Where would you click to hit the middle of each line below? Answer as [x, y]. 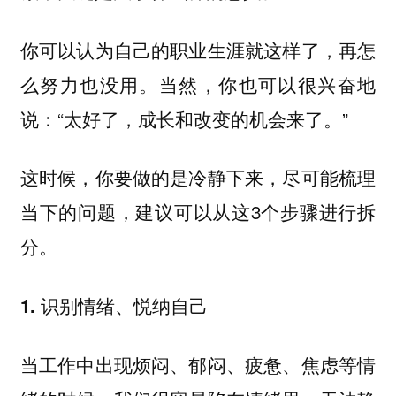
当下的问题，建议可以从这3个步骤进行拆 [198, 212]
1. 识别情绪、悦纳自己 [114, 306]
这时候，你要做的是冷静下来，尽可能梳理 [198, 177]
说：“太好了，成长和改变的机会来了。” [184, 118]
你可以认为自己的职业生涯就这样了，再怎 [198, 49]
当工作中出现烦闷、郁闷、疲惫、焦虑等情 [198, 364]
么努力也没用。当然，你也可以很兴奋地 [198, 84]
